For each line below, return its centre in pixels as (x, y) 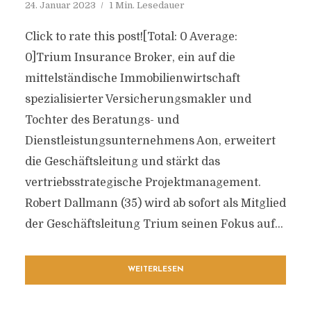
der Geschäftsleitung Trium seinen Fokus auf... (154, 224)
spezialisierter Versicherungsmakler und (138, 99)
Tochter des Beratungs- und (102, 120)
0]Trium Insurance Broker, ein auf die (130, 58)
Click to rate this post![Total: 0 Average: (131, 37)
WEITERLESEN (155, 270)
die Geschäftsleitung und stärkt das (122, 162)
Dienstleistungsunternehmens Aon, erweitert (150, 141)
